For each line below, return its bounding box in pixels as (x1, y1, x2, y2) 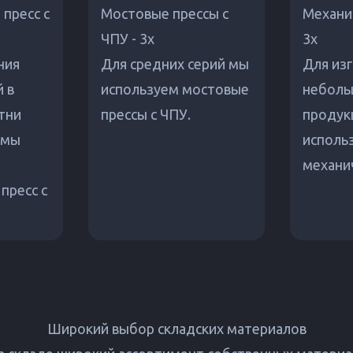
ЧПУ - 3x (101, 31, 154, 47)
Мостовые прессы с (101, 6, 229, 22)
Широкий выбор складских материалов (46, 321, 307, 337)
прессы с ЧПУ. (101, 106, 191, 123)
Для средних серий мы (101, 56, 249, 72)
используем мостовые (101, 81, 249, 98)
